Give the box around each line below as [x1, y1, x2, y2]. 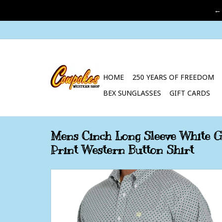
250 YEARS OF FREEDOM [132, 72, 214, 82]
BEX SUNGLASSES [103, 88, 161, 98]
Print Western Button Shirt [51, 142, 194, 158]
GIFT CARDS [169, 88, 210, 98]
